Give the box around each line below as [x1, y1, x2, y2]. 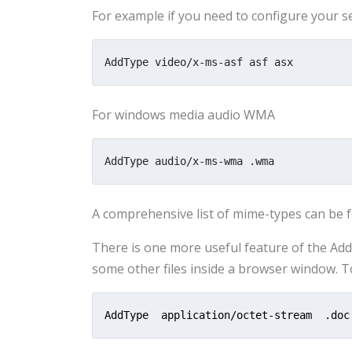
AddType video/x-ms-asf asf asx [104, 56, 293, 68]
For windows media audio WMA [92, 106, 275, 123]
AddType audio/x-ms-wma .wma [104, 155, 274, 167]
